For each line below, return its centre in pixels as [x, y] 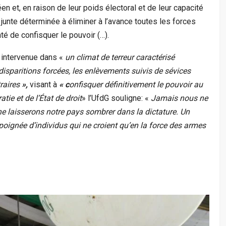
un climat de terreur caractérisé [120, 57]
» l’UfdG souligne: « [116, 98]
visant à [44, 84]
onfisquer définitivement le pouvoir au [136, 84]
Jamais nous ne [179, 98]
